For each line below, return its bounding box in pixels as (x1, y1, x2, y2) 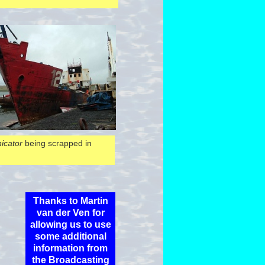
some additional (34, 231, 106, 241)
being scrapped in (22, 138, 92, 148)
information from (33, 243, 108, 253)
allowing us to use (30, 219, 111, 230)
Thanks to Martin (33, 196, 108, 206)
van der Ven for (36, 208, 105, 218)
